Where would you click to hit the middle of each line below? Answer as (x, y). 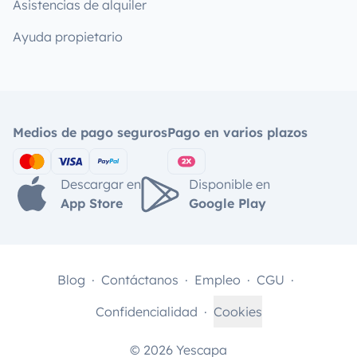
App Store (92, 203)
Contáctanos (139, 279)
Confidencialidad (146, 311)
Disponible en (229, 184)
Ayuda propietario (68, 37)
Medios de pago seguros (90, 132)
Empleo (217, 279)
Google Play (228, 203)
